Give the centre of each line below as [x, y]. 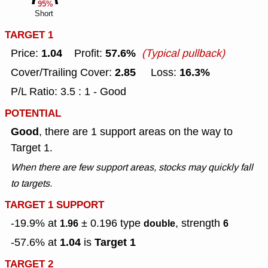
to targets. [31, 184]
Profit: [84, 54]
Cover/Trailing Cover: [63, 73]
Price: [26, 54]
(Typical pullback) [183, 54]
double [159, 224]
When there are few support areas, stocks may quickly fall [132, 167]
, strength [199, 223]
